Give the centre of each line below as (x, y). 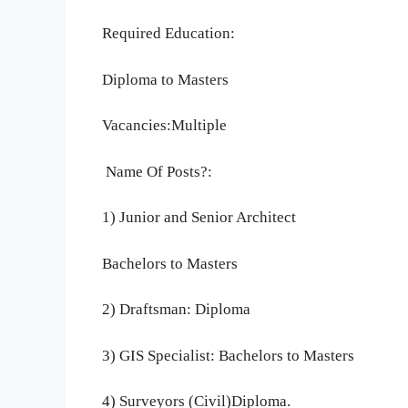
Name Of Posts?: (157, 171)
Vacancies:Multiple (164, 126)
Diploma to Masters (165, 79)
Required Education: (168, 34)
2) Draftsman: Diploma (176, 310)
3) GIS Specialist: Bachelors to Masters (228, 355)
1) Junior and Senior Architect (201, 218)
